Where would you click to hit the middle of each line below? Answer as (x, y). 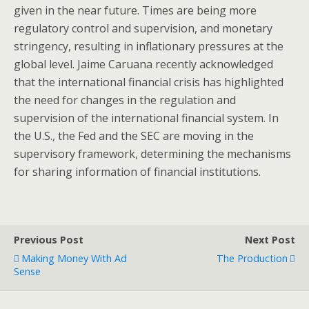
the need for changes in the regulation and (125, 100)
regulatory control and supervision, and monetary (143, 28)
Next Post (270, 240)
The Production (252, 258)
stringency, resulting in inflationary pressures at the (149, 46)
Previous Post (49, 240)
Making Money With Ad (74, 258)
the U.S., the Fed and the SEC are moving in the (134, 136)
